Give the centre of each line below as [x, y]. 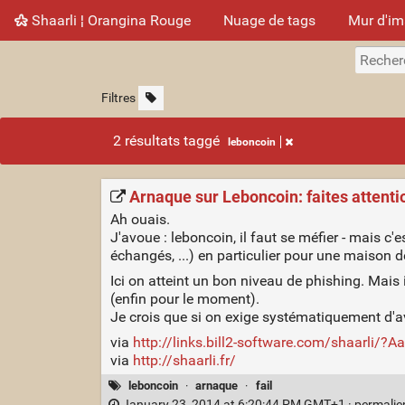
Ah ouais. [140, 219]
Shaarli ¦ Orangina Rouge [109, 20]
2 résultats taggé [169, 141]
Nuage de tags [269, 20]
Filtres [118, 98]
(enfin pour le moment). [184, 298]
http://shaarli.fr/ [184, 360]
